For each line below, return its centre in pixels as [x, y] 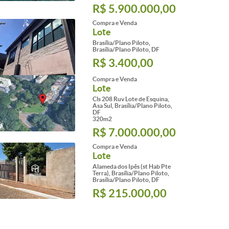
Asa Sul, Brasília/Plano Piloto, [132, 106]
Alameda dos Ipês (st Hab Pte [132, 166]
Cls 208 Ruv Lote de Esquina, [131, 99]
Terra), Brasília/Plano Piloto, [131, 173]
